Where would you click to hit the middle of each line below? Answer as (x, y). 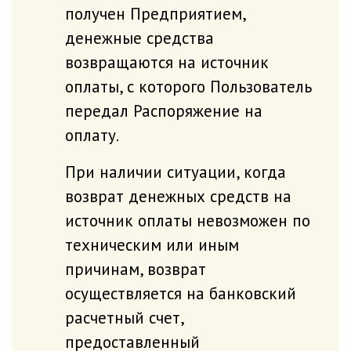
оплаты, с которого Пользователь (188, 86)
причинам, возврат (135, 268)
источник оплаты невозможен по (187, 220)
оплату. (92, 134)
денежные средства (139, 37)
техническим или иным (152, 244)
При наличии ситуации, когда (175, 171)
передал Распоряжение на (163, 110)
